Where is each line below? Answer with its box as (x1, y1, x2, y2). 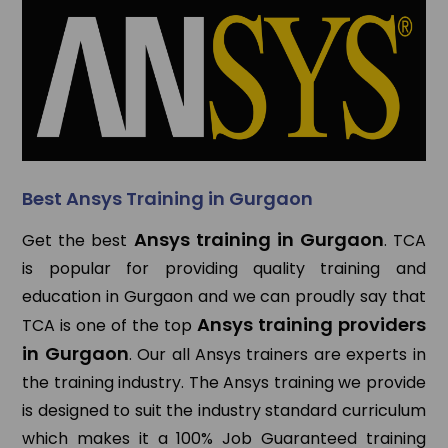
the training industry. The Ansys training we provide (22, 371, 426, 395)
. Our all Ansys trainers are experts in (128, 343, 426, 367)
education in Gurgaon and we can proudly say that (22, 285, 426, 309)
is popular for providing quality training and (22, 257, 426, 281)
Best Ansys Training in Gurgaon (22, 186, 314, 212)
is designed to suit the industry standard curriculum (22, 399, 426, 423)
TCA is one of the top (22, 314, 197, 338)
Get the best (22, 229, 134, 253)
